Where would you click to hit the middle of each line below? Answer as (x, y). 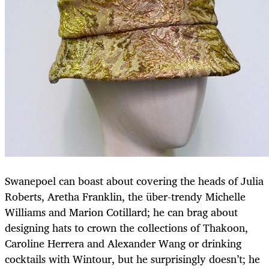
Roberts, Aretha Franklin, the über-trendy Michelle (125, 196)
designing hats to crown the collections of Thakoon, (126, 227)
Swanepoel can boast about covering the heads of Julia (134, 180)
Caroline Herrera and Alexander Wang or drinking (123, 243)
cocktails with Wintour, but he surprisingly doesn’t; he (132, 258)
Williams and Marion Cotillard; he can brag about (121, 212)
